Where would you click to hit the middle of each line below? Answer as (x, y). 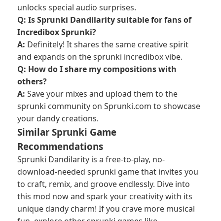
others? (32, 81)
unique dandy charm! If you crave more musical (106, 209)
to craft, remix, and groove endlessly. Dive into (104, 184)
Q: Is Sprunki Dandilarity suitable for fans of (104, 20)
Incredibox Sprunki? (57, 32)
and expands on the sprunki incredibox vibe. (100, 57)
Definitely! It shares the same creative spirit (108, 44)
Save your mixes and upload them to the (102, 94)
